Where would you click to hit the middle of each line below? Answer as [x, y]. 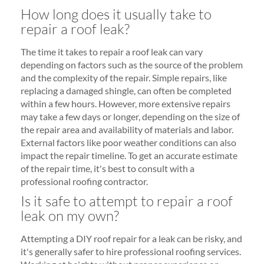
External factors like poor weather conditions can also [128, 142]
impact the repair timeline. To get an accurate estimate [129, 155]
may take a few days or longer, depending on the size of [130, 116]
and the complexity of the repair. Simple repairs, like [124, 77]
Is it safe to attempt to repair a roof [127, 201]
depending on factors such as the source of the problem [132, 65]
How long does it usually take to [116, 14]
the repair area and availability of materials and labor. [127, 129]
